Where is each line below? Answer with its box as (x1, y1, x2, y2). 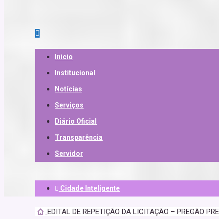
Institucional (55, 69, 95, 77)
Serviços (55, 101, 84, 109)
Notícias (55, 85, 82, 93)
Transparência (55, 133, 103, 142)
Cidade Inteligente (59, 184, 120, 193)
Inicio (55, 53, 73, 61)
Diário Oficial (55, 117, 97, 126)
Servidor (55, 150, 83, 158)
